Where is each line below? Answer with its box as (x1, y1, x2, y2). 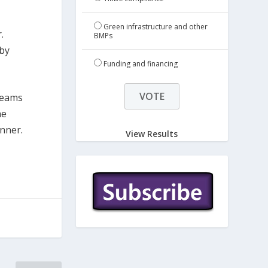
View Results (126, 127, 178, 139)
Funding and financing (103, 59, 178, 69)
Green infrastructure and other (103, 22, 208, 32)
